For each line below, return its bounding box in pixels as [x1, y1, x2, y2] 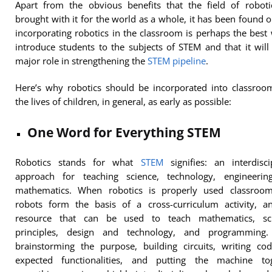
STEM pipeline [148, 55, 206, 67]
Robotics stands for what [15, 155, 141, 168]
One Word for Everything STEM [27, 123, 221, 141]
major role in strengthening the [15, 55, 148, 67]
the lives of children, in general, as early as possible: [15, 95, 231, 108]
